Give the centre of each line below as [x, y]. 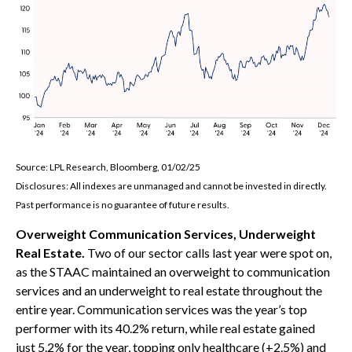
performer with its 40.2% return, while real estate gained [165, 328]
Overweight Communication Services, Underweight [166, 234]
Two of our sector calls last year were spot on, [208, 253]
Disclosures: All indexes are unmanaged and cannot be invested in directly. [171, 186]
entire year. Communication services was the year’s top [161, 310]
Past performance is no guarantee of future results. [123, 205]
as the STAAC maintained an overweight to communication [173, 272]
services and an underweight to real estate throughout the [169, 291]
